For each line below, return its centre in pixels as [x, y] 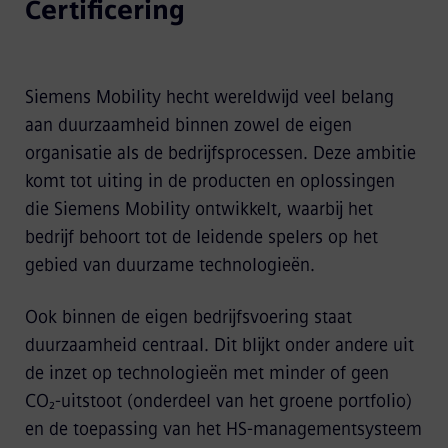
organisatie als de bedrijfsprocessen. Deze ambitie [220, 153]
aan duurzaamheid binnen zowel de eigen [188, 125]
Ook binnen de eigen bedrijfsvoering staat [188, 317]
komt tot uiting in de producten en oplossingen [209, 181]
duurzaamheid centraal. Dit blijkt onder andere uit [219, 345]
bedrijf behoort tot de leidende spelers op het [201, 237]
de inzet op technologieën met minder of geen [206, 373]
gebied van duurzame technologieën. [169, 265]
